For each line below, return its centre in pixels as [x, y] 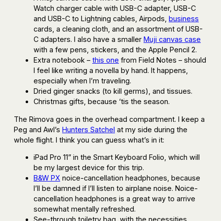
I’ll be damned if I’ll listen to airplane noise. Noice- [116, 188]
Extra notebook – [63, 60]
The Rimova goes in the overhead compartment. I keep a [109, 119]
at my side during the [151, 129]
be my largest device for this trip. [89, 167]
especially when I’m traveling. [82, 81]
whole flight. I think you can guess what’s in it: [89, 140]
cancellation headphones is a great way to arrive [114, 198]
